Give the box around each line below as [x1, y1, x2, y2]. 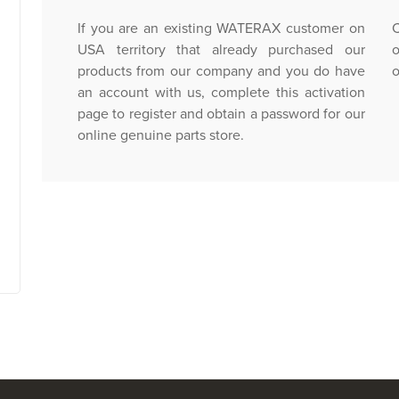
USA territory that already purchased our [77, 41, 365, 59]
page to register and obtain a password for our [77, 105, 365, 123]
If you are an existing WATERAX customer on [77, 20, 365, 37]
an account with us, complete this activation [77, 84, 365, 102]
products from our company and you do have [77, 62, 365, 80]
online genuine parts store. [77, 126, 244, 144]
